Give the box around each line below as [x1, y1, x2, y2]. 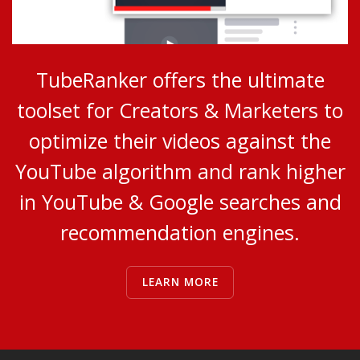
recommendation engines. [60, 218, 300, 246]
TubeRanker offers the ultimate [35, 65, 325, 93]
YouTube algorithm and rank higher [14, 157, 346, 185]
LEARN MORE [141, 274, 219, 290]
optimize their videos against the [29, 126, 331, 154]
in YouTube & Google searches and [18, 187, 342, 215]
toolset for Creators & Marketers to [17, 96, 343, 124]
